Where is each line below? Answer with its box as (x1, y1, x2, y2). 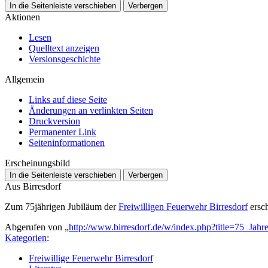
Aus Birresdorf (5, 181, 61, 191)
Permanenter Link (29, 126, 96, 137)
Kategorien (5, 232, 47, 243)
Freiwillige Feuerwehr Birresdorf (29, 252, 153, 263)
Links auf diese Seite (29, 94, 107, 105)
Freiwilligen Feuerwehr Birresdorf (118, 201, 248, 212)
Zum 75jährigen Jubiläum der (5, 201, 118, 212)
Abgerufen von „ (5, 221, 69, 232)
